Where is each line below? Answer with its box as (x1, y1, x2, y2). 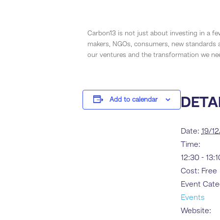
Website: (181, 207, 211, 215)
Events (181, 193, 205, 202)
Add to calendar (109, 96, 158, 103)
